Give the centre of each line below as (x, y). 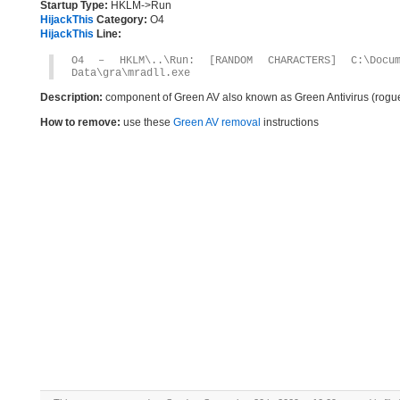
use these (147, 122)
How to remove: (80, 122)
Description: (71, 97)
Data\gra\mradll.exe (131, 73)
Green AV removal (217, 122)
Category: (121, 20)
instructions (290, 122)
